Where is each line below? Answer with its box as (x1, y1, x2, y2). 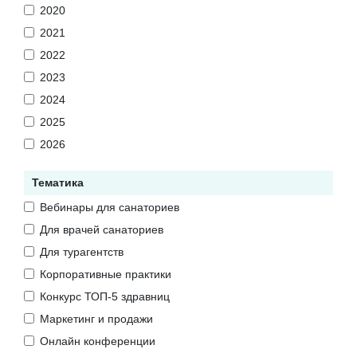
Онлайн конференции (40, 334, 155, 347)
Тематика (32, 175, 84, 189)
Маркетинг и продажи (40, 312, 153, 325)
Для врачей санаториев (40, 222, 163, 236)
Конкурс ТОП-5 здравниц (40, 289, 170, 303)
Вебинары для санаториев (40, 200, 179, 214)
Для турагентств (40, 245, 124, 258)
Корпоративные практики (40, 267, 171, 280)
